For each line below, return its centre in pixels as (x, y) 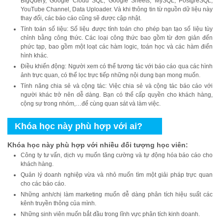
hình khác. (34, 55)
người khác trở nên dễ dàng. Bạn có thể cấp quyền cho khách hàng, (117, 95)
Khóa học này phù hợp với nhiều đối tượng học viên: (98, 145)
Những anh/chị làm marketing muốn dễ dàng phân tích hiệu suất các (117, 194)
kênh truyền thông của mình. (58, 203)
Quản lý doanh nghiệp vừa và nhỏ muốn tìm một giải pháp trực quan (117, 175)
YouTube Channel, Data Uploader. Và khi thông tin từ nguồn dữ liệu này (117, 9)
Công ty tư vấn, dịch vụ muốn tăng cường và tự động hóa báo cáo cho (117, 155)
